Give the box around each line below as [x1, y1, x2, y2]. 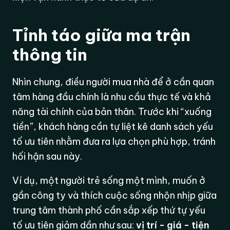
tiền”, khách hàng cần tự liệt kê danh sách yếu [12, 121, 214, 133]
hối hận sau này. [12, 150, 83, 163]
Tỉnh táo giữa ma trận [12, 25, 191, 46]
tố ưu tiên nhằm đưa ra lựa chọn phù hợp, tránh [12, 136, 216, 148]
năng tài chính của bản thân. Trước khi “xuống [12, 106, 212, 118]
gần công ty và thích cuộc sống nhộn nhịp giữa [12, 189, 217, 202]
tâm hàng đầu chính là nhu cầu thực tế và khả [12, 91, 212, 103]
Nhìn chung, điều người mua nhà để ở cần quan [12, 76, 215, 88]
